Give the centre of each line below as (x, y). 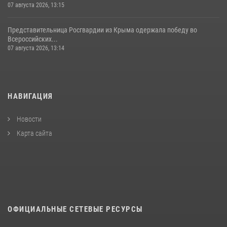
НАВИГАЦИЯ (30, 97)
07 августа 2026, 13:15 (36, 5)
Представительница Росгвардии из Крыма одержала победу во (102, 30)
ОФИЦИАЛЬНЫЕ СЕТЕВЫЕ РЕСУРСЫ (75, 210)
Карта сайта (34, 134)
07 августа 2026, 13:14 (36, 48)
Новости (28, 119)
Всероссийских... (33, 39)
